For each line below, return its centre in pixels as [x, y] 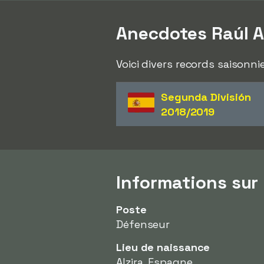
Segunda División [206, 97]
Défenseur [143, 224]
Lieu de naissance [163, 247]
